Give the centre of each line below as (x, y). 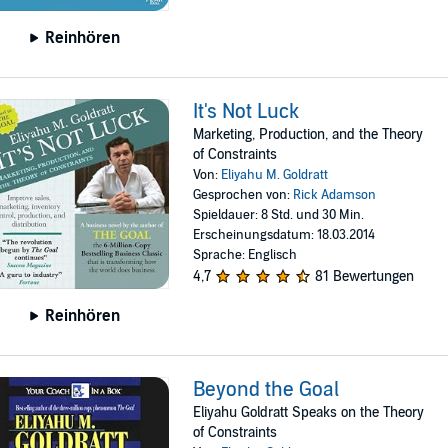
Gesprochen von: (243, 195)
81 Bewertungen (365, 277)
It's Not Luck (246, 112)
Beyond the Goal (266, 389)
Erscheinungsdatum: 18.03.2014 (284, 235)
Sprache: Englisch (245, 255)
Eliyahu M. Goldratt (275, 175)
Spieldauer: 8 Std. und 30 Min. (279, 215)
